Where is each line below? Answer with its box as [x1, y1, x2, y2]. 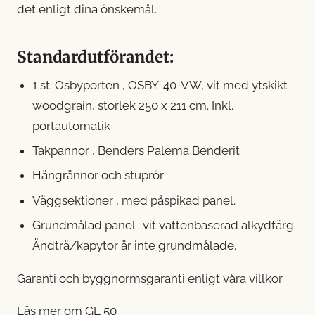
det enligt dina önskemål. [17, 1, 157, 16]
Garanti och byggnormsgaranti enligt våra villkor [17, 271, 283, 285]
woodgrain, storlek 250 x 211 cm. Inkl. [32, 98, 234, 112]
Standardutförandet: [17, 46, 174, 67]
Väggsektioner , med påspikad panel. [32, 193, 236, 207]
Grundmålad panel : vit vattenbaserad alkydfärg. [32, 218, 297, 233]
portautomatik [32, 118, 111, 133]
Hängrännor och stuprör [32, 168, 165, 183]
